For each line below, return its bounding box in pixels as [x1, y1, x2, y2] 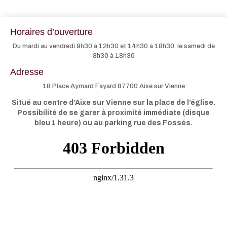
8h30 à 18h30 [92, 52, 135, 60]
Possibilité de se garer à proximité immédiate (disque [17, 109, 210, 117]
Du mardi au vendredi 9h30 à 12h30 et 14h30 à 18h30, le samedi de [12, 43, 215, 50]
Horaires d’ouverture [10, 27, 93, 37]
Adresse [10, 67, 44, 78]
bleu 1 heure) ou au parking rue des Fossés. [34, 119, 193, 127]
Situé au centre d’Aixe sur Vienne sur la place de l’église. [12, 99, 215, 107]
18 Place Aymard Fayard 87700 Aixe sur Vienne [42, 83, 185, 90]
